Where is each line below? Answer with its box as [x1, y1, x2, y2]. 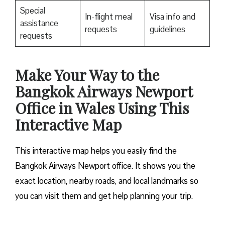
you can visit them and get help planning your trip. [15, 190, 195, 202]
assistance [20, 18, 58, 29]
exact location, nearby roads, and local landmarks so [15, 175, 198, 187]
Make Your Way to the [15, 65, 159, 85]
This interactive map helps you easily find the [15, 145, 177, 157]
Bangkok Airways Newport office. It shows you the [15, 160, 195, 172]
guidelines [149, 24, 185, 35]
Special [20, 5, 45, 17]
